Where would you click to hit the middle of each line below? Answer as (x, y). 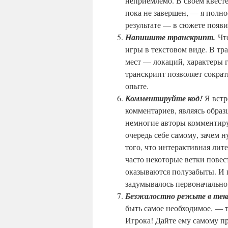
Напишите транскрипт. (172, 37)
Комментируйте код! (165, 98)
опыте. (137, 86)
